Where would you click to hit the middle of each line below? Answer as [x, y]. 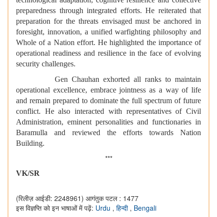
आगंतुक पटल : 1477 [112, 198]
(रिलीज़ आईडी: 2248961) [50, 198]
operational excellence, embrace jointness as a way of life [108, 90]
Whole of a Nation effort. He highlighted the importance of [108, 43]
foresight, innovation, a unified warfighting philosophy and [108, 32]
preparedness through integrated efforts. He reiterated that [108, 11]
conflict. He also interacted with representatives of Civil [108, 111]
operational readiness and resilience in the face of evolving [108, 53]
